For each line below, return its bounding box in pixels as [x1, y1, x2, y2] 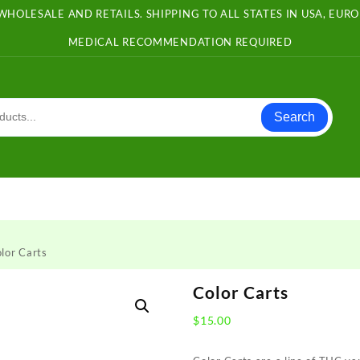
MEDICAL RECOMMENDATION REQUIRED [67, 35, 292, 48]
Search [274, 109, 316, 124]
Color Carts [193, 281, 289, 302]
